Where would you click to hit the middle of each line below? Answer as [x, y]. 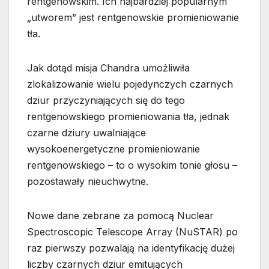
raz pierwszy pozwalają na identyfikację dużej [131, 248]
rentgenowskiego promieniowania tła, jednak [128, 117]
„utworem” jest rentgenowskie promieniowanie [133, 18]
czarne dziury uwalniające [86, 133]
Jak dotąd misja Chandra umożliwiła [108, 68]
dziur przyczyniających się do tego [106, 101]
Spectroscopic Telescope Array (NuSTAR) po [132, 232]
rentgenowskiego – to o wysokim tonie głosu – [132, 165]
